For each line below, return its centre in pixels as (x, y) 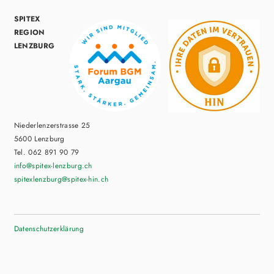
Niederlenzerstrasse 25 (55, 125)
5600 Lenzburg (41, 139)
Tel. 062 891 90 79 (49, 152)
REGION (29, 32)
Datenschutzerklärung (49, 228)
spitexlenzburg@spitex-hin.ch (61, 179)
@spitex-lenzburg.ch (59, 165)
